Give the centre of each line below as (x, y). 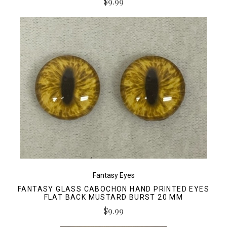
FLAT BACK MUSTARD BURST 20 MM (113, 197)
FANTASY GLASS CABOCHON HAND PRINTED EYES (113, 189)
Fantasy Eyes (113, 175)
